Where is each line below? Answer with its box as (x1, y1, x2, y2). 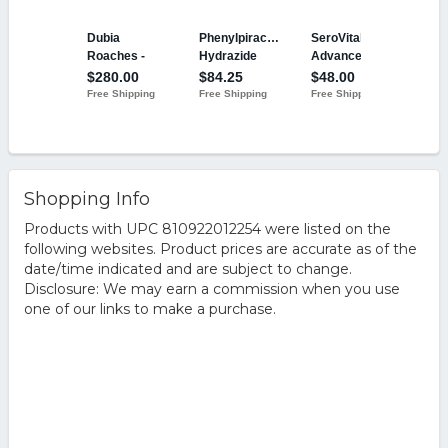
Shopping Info (23, 188, 150, 210)
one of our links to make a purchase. (23, 300, 276, 318)
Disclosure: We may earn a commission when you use (23, 280, 400, 298)
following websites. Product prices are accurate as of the (23, 240, 417, 258)
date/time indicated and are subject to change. (23, 260, 352, 278)
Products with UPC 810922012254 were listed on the (23, 220, 391, 238)
